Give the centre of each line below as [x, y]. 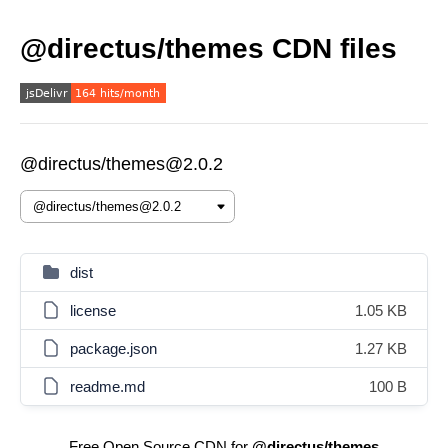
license [93, 310]
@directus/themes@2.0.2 [121, 164]
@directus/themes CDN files [208, 48]
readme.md [107, 386]
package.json [113, 348]
